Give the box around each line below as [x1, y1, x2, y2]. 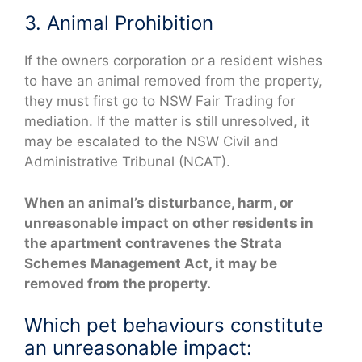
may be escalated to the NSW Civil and [24, 133, 279, 150]
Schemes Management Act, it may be [24, 255, 277, 271]
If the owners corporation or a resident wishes [24, 53, 322, 69]
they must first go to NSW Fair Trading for [24, 93, 295, 110]
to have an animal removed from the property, [24, 73, 322, 90]
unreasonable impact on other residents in [24, 214, 314, 231]
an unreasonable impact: [24, 336, 252, 360]
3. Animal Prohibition [24, 11, 213, 36]
